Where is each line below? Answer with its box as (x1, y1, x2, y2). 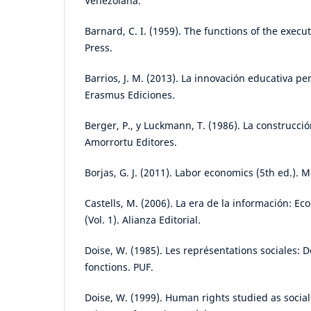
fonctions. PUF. (85, 260, 153, 274)
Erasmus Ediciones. (85, 88, 175, 102)
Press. (85, 41, 112, 55)
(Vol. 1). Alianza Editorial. (85, 213, 201, 227)
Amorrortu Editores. (85, 135, 177, 149)
